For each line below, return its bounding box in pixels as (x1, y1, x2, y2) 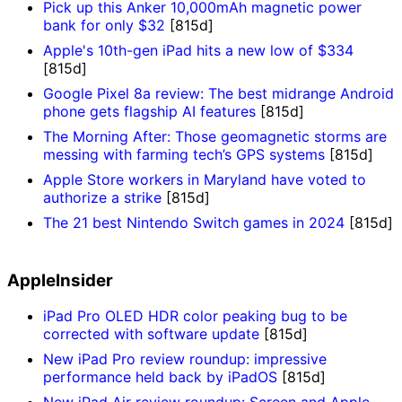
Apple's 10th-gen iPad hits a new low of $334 (43, 40, 354, 59)
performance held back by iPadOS (43, 368, 277, 387)
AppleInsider (7, 269, 113, 291)
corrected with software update (43, 325, 259, 344)
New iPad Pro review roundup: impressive (43, 350, 327, 369)
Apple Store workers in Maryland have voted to (43, 170, 366, 188)
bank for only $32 (43, 15, 165, 34)
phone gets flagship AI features (43, 101, 256, 120)
